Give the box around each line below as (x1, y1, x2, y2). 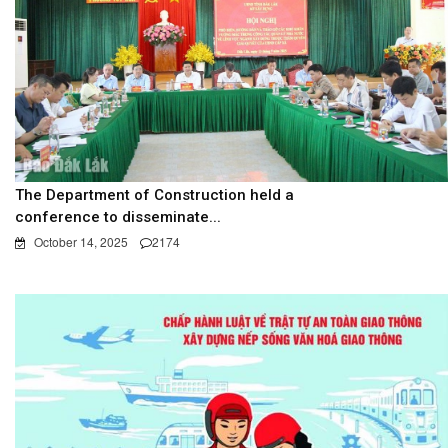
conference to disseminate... (15, 208, 221, 227)
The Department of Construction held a (15, 186, 294, 205)
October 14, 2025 (31, 233, 128, 251)
